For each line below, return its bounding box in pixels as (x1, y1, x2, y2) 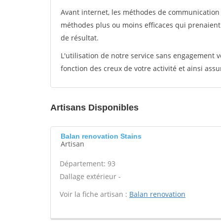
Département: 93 (60, 159, 115, 168)
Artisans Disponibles (50, 103, 139, 112)
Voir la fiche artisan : (60, 189, 129, 199)
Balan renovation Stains (61, 132, 142, 140)
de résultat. (61, 33, 99, 42)
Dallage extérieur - (60, 172, 121, 181)
